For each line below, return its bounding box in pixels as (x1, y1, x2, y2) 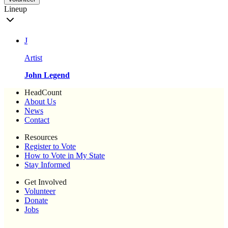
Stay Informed (24, 160, 70, 169)
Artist (24, 53, 42, 63)
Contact (24, 116, 49, 125)
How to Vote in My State (24, 151, 105, 160)
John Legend (24, 71, 70, 80)
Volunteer (24, 187, 55, 196)
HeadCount (24, 88, 62, 97)
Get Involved (24, 178, 67, 187)
